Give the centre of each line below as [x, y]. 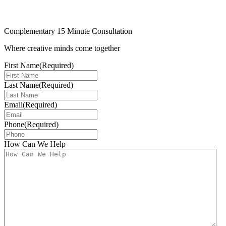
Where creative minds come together [62, 48]
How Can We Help [35, 144]
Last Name [21, 85]
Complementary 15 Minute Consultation [69, 31]
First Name [22, 65]
